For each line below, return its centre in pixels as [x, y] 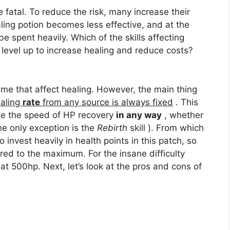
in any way [139, 115]
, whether [183, 115]
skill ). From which [166, 128]
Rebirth [112, 128]
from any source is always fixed [107, 102]
